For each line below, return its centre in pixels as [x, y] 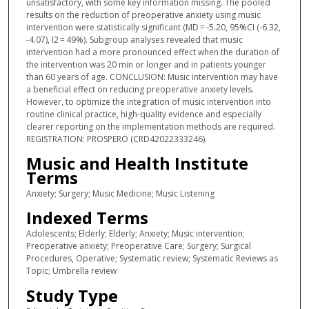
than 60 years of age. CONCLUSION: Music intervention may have [152, 77]
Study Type [72, 295]
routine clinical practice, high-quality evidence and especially [143, 114]
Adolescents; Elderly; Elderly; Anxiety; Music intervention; [135, 234]
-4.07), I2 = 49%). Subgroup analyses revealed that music [134, 39]
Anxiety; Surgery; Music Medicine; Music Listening [120, 194]
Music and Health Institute [137, 163]
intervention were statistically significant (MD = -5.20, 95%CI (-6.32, [153, 27]
